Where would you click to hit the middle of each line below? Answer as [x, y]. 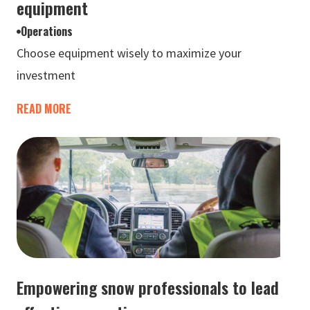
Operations [47, 31]
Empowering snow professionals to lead [148, 287]
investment [46, 75]
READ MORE [44, 109]
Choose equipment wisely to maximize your [129, 53]
